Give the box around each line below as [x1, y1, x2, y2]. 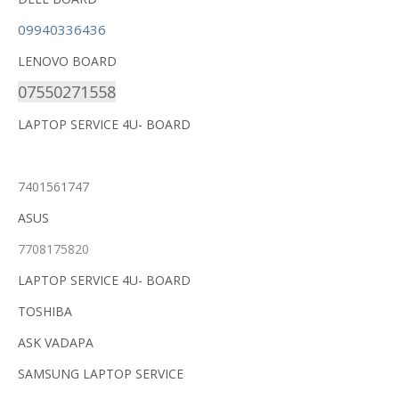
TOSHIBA [18, 303, 76, 320]
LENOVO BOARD [18, 53, 117, 69]
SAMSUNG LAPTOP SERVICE [18, 365, 187, 382]
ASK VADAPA [18, 334, 94, 351]
